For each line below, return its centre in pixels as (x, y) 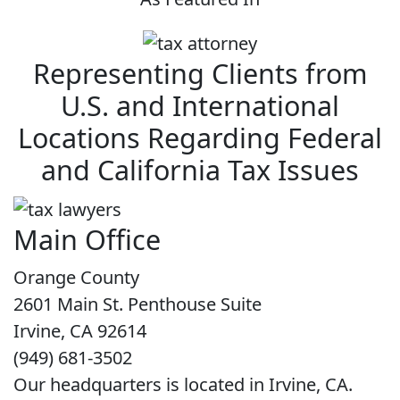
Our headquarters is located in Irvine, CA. (183, 385)
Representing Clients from (200, 74)
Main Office (87, 240)
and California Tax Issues (200, 170)
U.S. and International (200, 106)
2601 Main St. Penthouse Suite (137, 304)
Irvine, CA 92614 (80, 331)
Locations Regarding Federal (200, 138)
